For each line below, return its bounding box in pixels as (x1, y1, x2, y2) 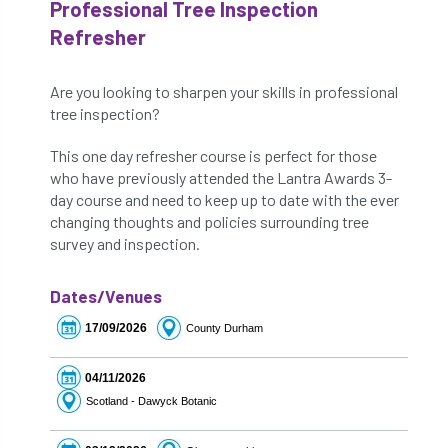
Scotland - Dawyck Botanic (83, 394, 217, 407)
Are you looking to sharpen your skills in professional (50, 81, 398, 101)
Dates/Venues (50, 285, 162, 306)
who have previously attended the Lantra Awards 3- (50, 167, 392, 187)
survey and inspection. (50, 233, 203, 253)
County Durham (183, 321, 263, 334)
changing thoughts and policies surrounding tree (50, 211, 369, 231)
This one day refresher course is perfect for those (50, 145, 377, 165)
